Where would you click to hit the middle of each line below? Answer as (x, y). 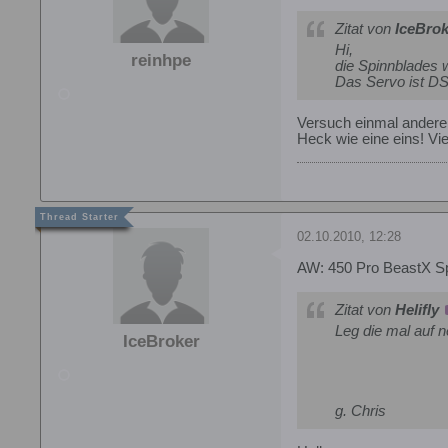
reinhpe (161, 60)
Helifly (417, 310)
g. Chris (360, 411)
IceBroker (161, 342)
